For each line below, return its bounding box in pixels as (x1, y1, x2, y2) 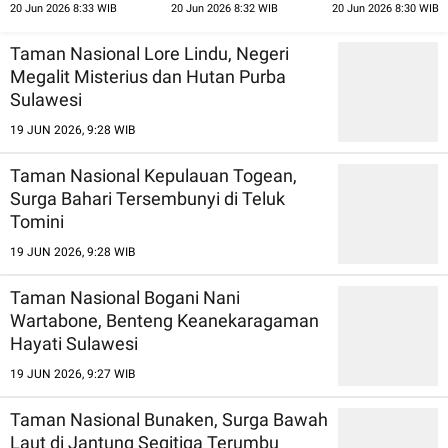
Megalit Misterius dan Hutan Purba (10, 65, 286, 87)
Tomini (10, 210, 64, 232)
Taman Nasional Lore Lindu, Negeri (10, 42, 289, 64)
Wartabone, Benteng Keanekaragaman (10, 309, 319, 331)
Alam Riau (332, 9, 397, 26)
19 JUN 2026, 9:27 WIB (10, 366, 135, 381)
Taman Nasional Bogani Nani (10, 286, 240, 308)
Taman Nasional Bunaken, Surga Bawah (10, 408, 328, 430)
